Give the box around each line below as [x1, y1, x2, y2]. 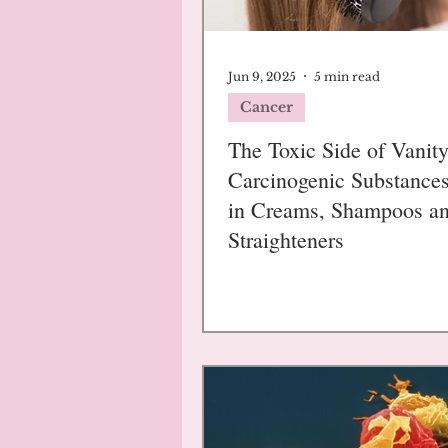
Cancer [240, 98, 293, 116]
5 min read [314, 68, 380, 84]
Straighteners [228, 225, 344, 254]
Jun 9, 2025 [228, 68, 296, 84]
